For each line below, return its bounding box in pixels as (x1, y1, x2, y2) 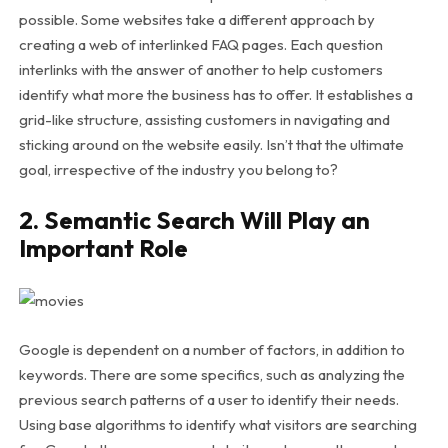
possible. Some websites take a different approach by (18, 10, 375, 30)
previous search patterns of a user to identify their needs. (18, 390, 399, 410)
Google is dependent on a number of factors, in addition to (18, 340, 405, 360)
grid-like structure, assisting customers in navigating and (18, 110, 390, 130)
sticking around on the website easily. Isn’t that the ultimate (18, 135, 404, 155)
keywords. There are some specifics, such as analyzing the (18, 365, 405, 385)
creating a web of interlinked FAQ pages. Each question (18, 35, 383, 55)
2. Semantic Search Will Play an (18, 205, 370, 236)
